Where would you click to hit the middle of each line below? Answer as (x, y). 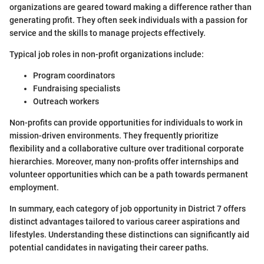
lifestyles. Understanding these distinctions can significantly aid (129, 235)
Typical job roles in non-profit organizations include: (107, 55)
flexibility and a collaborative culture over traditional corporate (127, 149)
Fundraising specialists (77, 89)
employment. (34, 188)
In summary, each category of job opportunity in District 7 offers (128, 209)
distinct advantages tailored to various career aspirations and (125, 222)
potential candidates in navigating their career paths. (109, 248)
